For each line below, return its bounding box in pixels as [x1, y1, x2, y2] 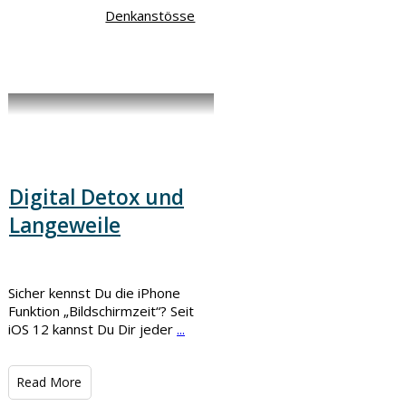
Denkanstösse [105, 6, 196, 24]
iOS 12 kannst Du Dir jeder [8, 320, 177, 339]
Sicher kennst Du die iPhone [8, 284, 180, 303]
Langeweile [9, 210, 121, 239]
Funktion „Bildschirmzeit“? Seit [8, 302, 194, 321]
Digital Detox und [9, 182, 184, 211]
